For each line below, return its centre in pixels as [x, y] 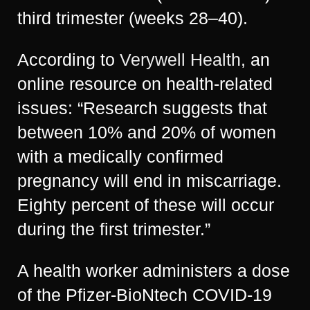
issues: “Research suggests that [142, 108]
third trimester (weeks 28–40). [133, 18]
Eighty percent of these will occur [146, 205]
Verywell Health [180, 60]
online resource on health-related [145, 84]
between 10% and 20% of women [147, 132]
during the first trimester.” [114, 229]
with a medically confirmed [120, 156]
